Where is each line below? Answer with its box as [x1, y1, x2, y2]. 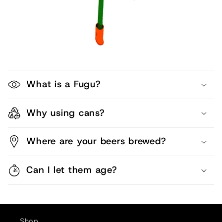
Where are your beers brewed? [26, 135, 166, 148]
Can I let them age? [26, 163, 117, 176]
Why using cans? [26, 106, 105, 119]
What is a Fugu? [26, 78, 101, 91]
